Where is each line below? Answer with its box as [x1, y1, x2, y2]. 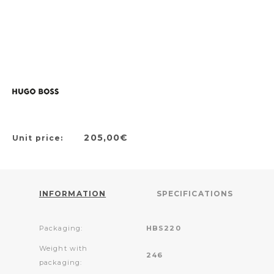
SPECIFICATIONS [156, 188, 234, 198]
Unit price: [12, 133, 66, 143]
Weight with [39, 243, 88, 253]
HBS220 [146, 223, 181, 232]
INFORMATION [39, 188, 106, 198]
